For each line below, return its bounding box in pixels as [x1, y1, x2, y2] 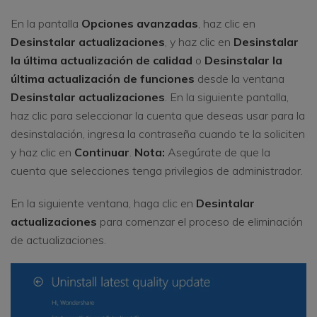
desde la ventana [195, 71, 284, 86]
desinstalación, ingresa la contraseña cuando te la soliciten [11, 126, 305, 141]
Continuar [74, 144, 129, 159]
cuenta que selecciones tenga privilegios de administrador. [11, 163, 303, 178]
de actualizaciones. [11, 232, 106, 247]
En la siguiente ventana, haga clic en [11, 195, 196, 210]
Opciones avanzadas [81, 16, 198, 30]
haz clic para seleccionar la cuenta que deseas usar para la [11, 108, 305, 122]
